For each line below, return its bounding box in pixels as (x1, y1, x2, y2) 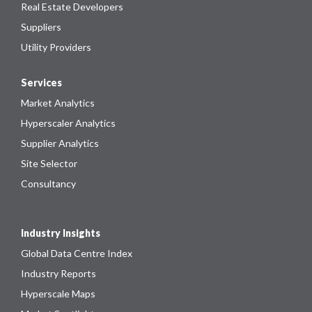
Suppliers (21, 21, 61, 33)
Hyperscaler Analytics (21, 117, 116, 130)
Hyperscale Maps (21, 288, 95, 300)
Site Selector (21, 157, 77, 170)
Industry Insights (21, 227, 100, 240)
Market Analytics (21, 97, 95, 109)
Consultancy (21, 178, 76, 190)
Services (21, 77, 62, 89)
